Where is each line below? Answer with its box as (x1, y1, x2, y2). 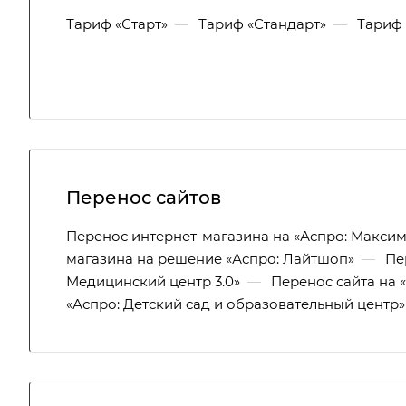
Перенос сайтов (66, 187, 221, 208)
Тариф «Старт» (66, 15, 168, 33)
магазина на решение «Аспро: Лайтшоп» (66, 250, 354, 267)
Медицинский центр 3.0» (66, 273, 240, 290)
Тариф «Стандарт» (198, 15, 326, 33)
